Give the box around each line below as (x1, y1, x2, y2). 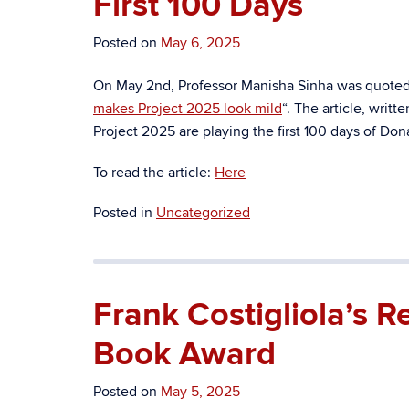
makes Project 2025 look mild (93, 100, 282, 118)
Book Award (93, 334, 276, 374)
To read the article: (93, 163, 215, 182)
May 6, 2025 (161, 34, 240, 52)
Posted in (93, 204, 156, 222)
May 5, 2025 (161, 383, 240, 401)
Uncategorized (156, 204, 250, 222)
